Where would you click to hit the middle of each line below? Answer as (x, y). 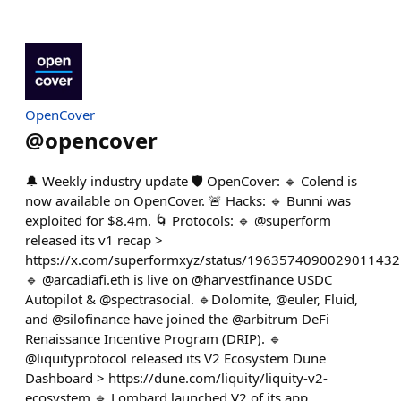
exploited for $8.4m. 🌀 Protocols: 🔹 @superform (178, 220)
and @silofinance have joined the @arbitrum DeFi (177, 319)
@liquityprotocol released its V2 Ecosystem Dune (175, 358)
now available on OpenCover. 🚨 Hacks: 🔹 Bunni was (188, 200)
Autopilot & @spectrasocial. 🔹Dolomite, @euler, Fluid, (192, 299)
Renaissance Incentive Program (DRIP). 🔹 (154, 338)
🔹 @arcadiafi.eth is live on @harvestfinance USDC (179, 279)
